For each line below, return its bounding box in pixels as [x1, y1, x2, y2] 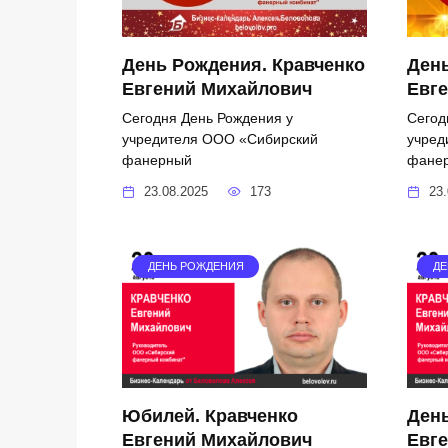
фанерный [122, 151, 192, 168]
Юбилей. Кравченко [122, 405, 298, 426]
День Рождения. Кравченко [122, 54, 365, 75]
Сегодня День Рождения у [122, 109, 293, 126]
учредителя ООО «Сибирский [122, 130, 318, 147]
